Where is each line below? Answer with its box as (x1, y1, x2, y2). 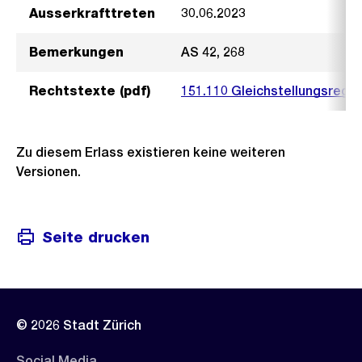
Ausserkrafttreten (29, 6, 155, 21)
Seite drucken (42, 228, 149, 246)
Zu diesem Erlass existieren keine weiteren (16, 145, 285, 160)
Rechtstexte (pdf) (29, 83, 150, 99)
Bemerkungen (29, 44, 124, 60)
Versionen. (16, 164, 81, 179)
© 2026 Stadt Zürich (16, 318, 141, 333)
